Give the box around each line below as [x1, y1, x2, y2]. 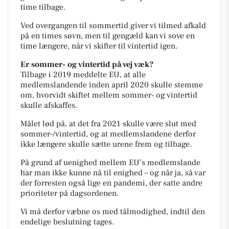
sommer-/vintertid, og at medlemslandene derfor [20, 128, 196, 139]
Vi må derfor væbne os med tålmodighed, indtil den [20, 206, 205, 217]
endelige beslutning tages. [20, 216, 114, 227]
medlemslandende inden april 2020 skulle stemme [20, 79, 203, 90]
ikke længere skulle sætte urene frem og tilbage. [20, 139, 196, 149]
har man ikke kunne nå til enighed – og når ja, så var [20, 167, 205, 178]
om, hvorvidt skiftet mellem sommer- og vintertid [20, 89, 197, 100]
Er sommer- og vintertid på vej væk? [20, 59, 153, 70]
